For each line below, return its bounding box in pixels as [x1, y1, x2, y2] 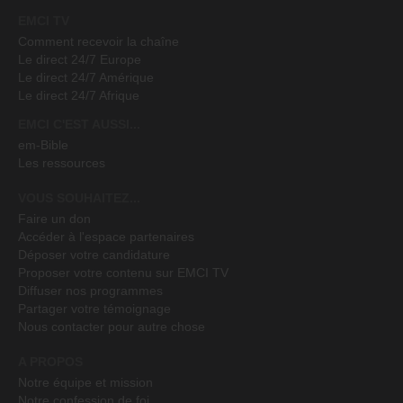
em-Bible [18, 137, 68, 152]
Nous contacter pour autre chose [18, 318, 205, 334]
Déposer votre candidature [18, 246, 170, 262]
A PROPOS [18, 354, 83, 369]
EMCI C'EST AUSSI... [18, 116, 140, 131]
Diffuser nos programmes [18, 282, 163, 298]
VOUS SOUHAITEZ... [18, 190, 140, 205]
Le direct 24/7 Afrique [18, 87, 139, 103]
